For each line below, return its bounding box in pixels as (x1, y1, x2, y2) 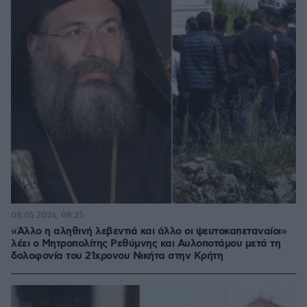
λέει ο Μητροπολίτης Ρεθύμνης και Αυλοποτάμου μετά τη (11, 237, 280, 251)
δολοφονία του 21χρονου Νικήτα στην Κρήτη (11, 249, 223, 263)
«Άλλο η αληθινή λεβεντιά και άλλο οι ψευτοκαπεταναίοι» (11, 225, 286, 238)
